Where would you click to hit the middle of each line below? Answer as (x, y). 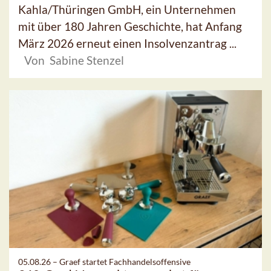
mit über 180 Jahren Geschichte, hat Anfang (130, 26)
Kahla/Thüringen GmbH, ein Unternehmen (127, 9)
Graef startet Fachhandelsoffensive (125, 262)
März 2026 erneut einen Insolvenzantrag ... (127, 43)
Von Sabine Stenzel (74, 60)
